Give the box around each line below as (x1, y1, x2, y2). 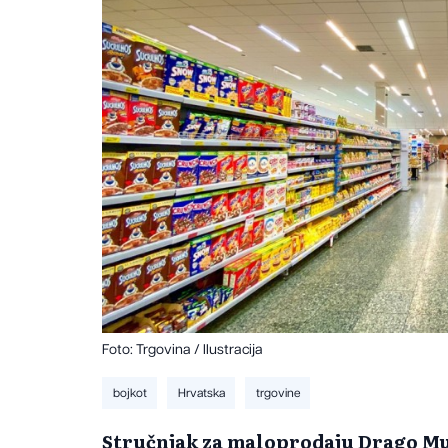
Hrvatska (177, 386, 225, 399)
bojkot (112, 386, 147, 399)
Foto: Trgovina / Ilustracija (102, 342, 263, 357)
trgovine (255, 386, 300, 399)
